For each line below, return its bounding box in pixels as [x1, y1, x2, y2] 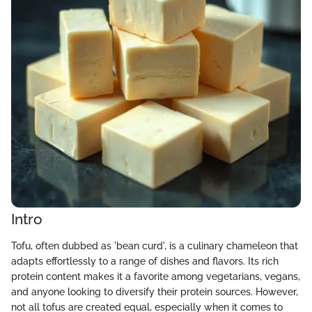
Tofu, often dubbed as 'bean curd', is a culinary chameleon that [11, 240, 298, 251]
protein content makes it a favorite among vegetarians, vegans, [11, 270, 300, 282]
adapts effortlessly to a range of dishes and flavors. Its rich [11, 255, 279, 267]
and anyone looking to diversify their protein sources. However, [11, 286, 298, 297]
